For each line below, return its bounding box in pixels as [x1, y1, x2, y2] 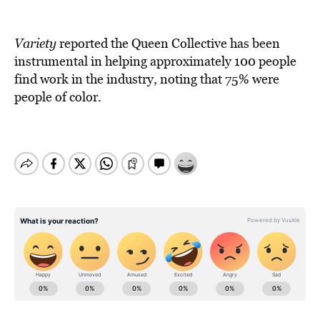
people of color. [14, 88, 101, 106]
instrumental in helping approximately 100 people [14, 52, 296, 70]
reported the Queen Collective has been [59, 34, 280, 52]
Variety [14, 34, 56, 52]
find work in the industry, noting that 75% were [14, 70, 279, 88]
